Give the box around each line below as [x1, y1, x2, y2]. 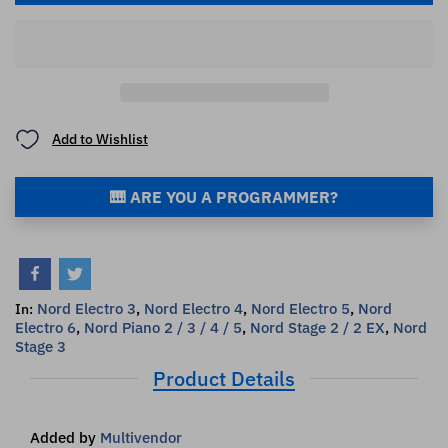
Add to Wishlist [52, 130, 148, 149]
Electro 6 [15, 317, 76, 337]
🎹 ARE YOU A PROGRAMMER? [110, 186, 338, 207]
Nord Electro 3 [37, 298, 136, 318]
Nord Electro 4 [144, 298, 243, 318]
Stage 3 [15, 336, 66, 356]
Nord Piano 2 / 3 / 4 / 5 [84, 317, 242, 337]
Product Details [153, 364, 295, 392]
